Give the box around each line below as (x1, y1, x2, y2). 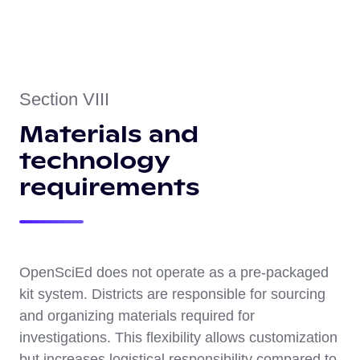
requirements (19, 173, 200, 202)
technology (19, 146, 170, 176)
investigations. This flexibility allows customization (19, 329, 337, 346)
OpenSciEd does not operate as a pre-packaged (19, 264, 329, 281)
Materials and (19, 120, 198, 149)
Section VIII (19, 89, 109, 110)
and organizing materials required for (19, 308, 255, 325)
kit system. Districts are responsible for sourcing (19, 286, 325, 303)
